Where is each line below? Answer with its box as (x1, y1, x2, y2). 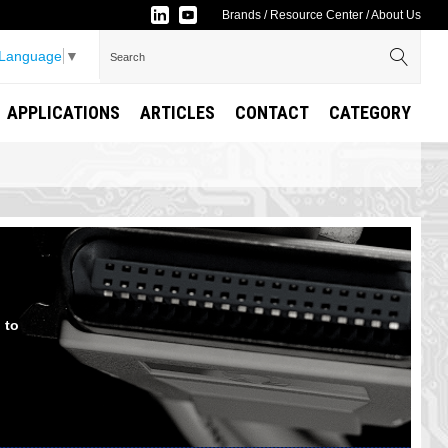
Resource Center (270, 8, 364, 22)
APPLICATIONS (7, 102, 121, 123)
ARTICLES (140, 102, 216, 123)
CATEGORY (329, 102, 412, 123)
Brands (222, 8, 262, 22)
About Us (371, 8, 422, 22)
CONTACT (235, 102, 310, 123)
